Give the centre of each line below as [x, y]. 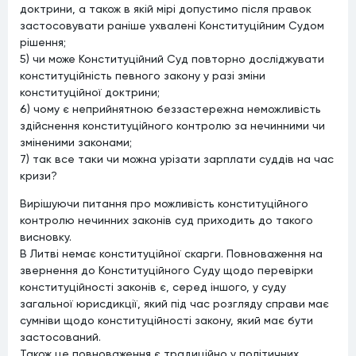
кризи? [39, 175]
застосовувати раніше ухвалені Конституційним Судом [172, 25]
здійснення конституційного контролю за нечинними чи [172, 125]
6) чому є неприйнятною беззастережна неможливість [170, 108]
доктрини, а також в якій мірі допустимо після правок [166, 8]
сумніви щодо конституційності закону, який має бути [166, 320]
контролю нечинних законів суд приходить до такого [166, 220]
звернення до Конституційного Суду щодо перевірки [166, 270]
